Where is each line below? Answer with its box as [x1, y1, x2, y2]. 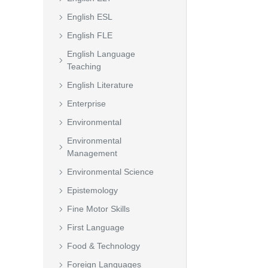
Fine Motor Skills [67, 204, 130, 214]
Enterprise [67, 99, 106, 108]
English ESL [67, 12, 112, 22]
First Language [67, 223, 124, 232]
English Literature [67, 80, 133, 90]
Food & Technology [67, 241, 140, 251]
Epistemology [67, 185, 118, 195]
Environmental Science [67, 167, 154, 176]
